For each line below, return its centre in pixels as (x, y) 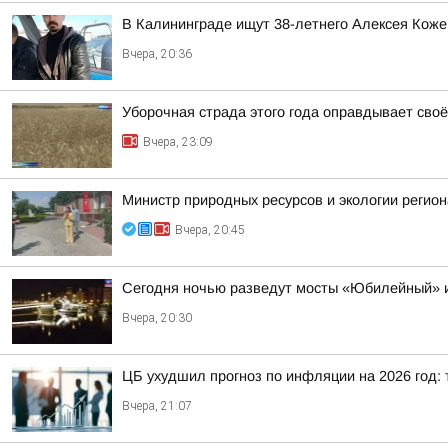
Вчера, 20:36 (157, 54)
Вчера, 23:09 (178, 142)
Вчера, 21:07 (157, 406)
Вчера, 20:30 (157, 318)
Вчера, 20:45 (210, 230)
